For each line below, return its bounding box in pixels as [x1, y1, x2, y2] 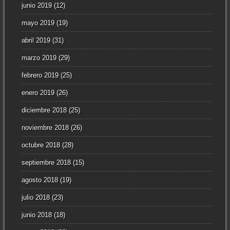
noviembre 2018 [21, 124, 69, 132]
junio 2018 [21, 211, 52, 219]
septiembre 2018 [21, 159, 71, 167]
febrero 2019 [21, 71, 59, 80]
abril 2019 [21, 36, 50, 45]
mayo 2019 [21, 19, 54, 27]
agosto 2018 [21, 176, 58, 184]
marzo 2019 [21, 54, 56, 62]
